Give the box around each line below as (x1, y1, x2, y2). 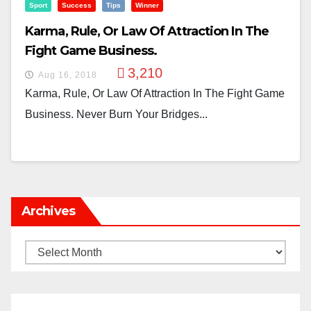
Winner (135, 1, 159, 9)
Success (62, 1, 92, 9)
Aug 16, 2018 (38, 70, 97, 80)
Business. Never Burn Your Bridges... (25, 108, 208, 120)
